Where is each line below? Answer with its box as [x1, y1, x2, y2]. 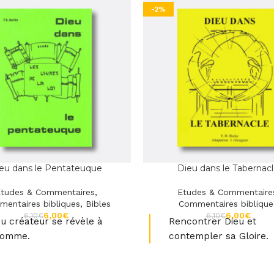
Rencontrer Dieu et [169, 216, 256, 228]
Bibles [86, 199, 111, 209]
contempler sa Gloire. [169, 231, 268, 242]
